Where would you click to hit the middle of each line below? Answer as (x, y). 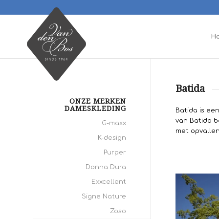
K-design (112, 138)
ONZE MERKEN (98, 101)
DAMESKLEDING (95, 109)
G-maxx (114, 123)
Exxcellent (109, 182)
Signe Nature (104, 197)
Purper (115, 153)
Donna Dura (106, 167)
